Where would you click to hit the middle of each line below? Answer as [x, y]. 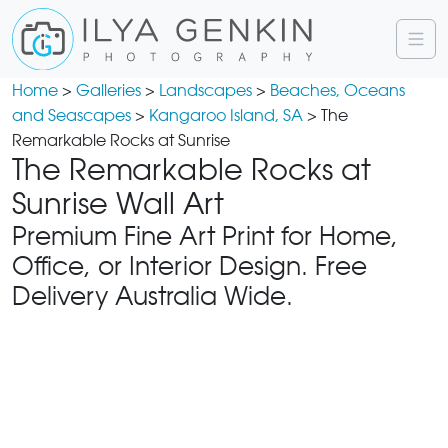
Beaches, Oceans [337, 90]
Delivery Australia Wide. [152, 295]
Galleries [108, 90]
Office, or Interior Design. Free [189, 265]
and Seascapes [71, 115]
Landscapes [205, 90]
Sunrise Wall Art [118, 203]
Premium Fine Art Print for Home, [205, 235]
